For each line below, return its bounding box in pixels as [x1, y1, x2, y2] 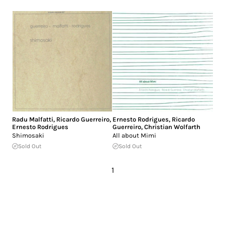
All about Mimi [113, 131, 156, 139]
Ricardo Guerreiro [56, 115, 109, 123]
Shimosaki [12, 131, 44, 139]
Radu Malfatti [12, 115, 53, 123]
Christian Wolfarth [144, 123, 200, 131]
